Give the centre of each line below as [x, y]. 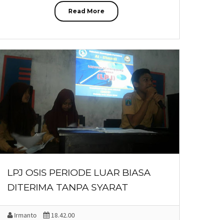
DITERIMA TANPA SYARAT [68, 188]
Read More [86, 11]
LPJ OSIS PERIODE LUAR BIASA [79, 173]
